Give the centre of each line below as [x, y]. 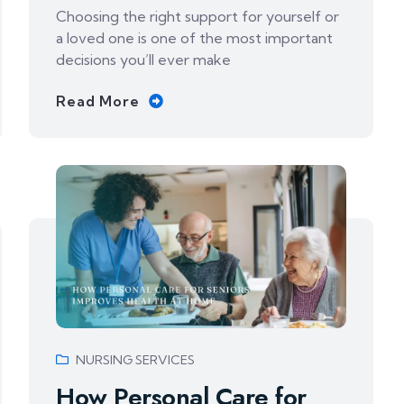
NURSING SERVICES [136, 360]
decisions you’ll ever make [144, 59]
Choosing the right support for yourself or [198, 16]
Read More [98, 101]
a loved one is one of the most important [195, 37]
